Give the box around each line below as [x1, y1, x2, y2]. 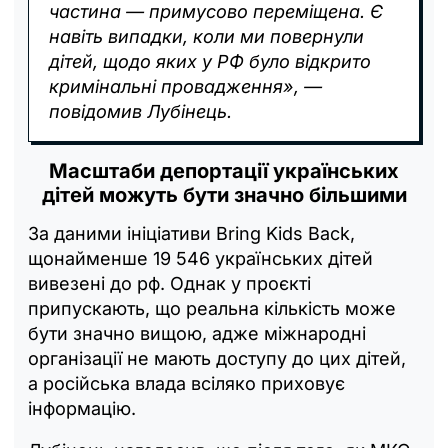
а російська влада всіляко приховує [28, 372, 345, 394]
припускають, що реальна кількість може [28, 297, 396, 319]
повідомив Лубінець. [49, 100, 232, 122]
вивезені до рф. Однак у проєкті [28, 272, 311, 294]
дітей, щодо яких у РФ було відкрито [49, 50, 371, 72]
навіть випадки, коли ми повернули [49, 25, 364, 47]
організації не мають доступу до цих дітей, [28, 347, 406, 369]
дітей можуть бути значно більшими [41, 182, 407, 207]
